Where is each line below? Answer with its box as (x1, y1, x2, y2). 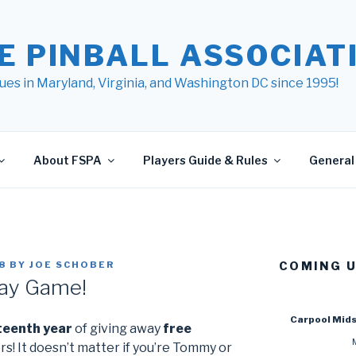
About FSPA (33, 153, 102, 167)
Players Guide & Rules (142, 153, 268, 167)
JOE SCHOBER (29, 259, 114, 270)
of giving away (72, 321, 163, 337)
